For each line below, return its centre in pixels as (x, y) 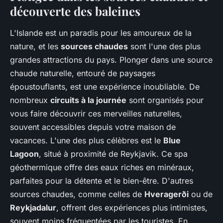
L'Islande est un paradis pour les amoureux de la (101, 33)
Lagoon (24, 154)
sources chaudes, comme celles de (77, 194)
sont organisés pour (165, 100)
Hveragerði (167, 194)
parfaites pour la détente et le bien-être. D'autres (102, 180)
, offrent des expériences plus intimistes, (132, 207)
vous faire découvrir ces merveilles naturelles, (96, 113)
